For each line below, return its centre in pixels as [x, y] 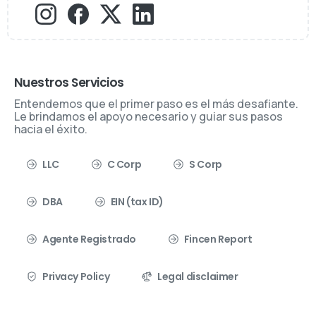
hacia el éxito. [51, 129]
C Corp [124, 164]
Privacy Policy [76, 276]
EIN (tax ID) [137, 201]
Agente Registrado [89, 239]
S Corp [206, 164]
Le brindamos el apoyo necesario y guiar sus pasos [148, 116]
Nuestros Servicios [69, 82]
